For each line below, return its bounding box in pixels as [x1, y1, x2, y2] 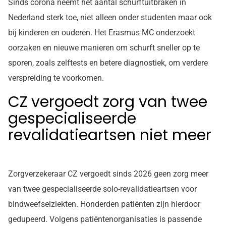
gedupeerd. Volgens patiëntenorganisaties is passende [8, 214, 202, 224]
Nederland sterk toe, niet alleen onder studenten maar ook [8, 13, 212, 23]
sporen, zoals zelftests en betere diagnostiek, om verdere [8, 58, 208, 68]
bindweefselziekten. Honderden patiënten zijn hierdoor [8, 199, 200, 209]
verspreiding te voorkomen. [8, 73, 104, 83]
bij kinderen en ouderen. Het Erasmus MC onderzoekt [8, 28, 195, 38]
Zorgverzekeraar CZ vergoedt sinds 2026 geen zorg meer [8, 169, 208, 179]
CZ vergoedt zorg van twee [8, 91, 207, 113]
